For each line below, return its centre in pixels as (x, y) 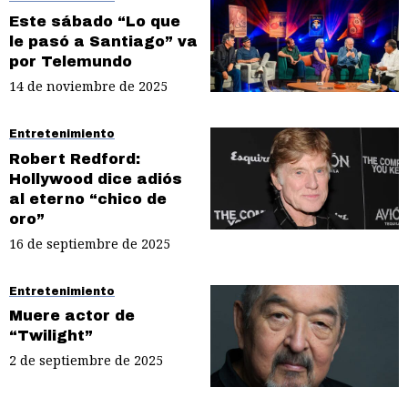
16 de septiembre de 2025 (90, 243)
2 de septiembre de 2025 (86, 361)
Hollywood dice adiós (96, 178)
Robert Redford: (75, 158)
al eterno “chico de (88, 199)
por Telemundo (71, 62)
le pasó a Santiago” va (103, 42)
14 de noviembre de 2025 (88, 86)
